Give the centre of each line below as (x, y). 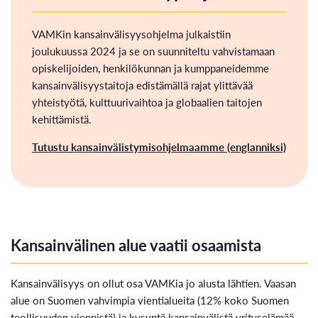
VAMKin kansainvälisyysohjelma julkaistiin (131, 34)
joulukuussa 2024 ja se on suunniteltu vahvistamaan (153, 51)
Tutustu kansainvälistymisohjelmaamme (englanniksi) (159, 147)
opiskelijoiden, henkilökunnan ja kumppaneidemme (150, 68)
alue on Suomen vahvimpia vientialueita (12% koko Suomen (150, 300)
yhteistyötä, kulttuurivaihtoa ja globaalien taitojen (147, 102)
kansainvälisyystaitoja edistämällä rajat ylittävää (142, 85)
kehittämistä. (62, 119)
